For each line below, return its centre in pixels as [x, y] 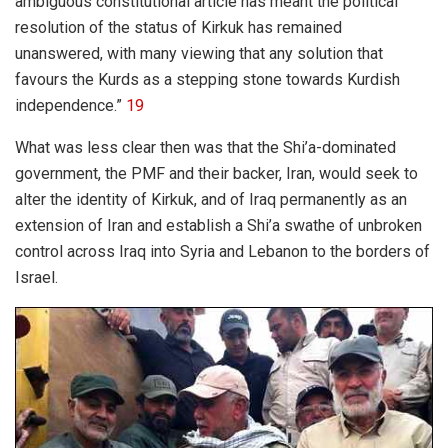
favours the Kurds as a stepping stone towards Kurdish [207, 80]
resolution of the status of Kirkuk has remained [178, 28]
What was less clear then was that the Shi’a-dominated [205, 148]
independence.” [70, 106]
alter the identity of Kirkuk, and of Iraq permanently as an [211, 200]
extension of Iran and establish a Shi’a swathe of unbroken [218, 226]
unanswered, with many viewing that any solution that [199, 54]
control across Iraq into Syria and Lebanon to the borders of [222, 252]
